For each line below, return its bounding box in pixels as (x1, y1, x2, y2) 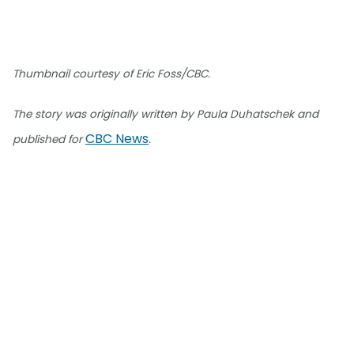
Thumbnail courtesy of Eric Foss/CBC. (13, 66, 210, 82)
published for (13, 132, 85, 148)
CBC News (85, 130, 149, 149)
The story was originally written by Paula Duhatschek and (13, 107, 318, 122)
